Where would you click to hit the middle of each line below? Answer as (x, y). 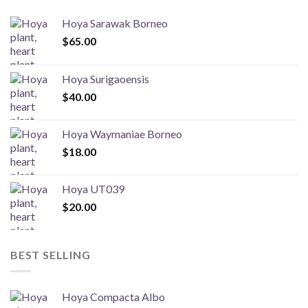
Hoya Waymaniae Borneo (122, 133)
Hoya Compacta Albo (113, 297)
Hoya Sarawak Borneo (115, 23)
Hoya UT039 (93, 188)
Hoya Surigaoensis (106, 78)
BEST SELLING (51, 254)
